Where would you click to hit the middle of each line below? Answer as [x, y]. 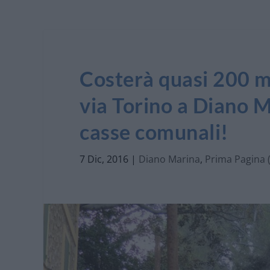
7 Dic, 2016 [104, 159]
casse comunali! [154, 131]
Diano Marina [169, 159]
